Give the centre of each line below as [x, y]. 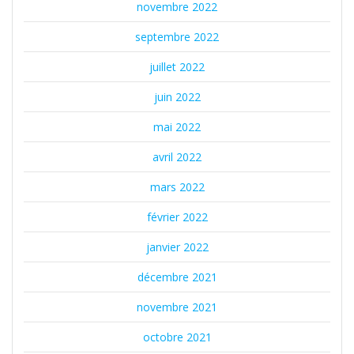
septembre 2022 [177, 37]
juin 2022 [177, 97]
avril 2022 [177, 157]
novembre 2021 [177, 307]
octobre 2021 [177, 337]
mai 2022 [177, 127]
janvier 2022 [177, 247]
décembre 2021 [177, 277]
